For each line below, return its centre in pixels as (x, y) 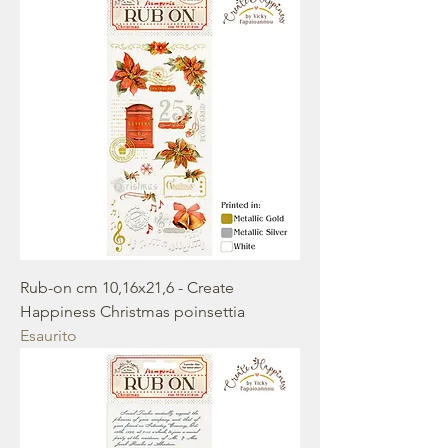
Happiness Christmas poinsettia (132, 311)
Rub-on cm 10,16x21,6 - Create (127, 287)
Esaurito (48, 335)
